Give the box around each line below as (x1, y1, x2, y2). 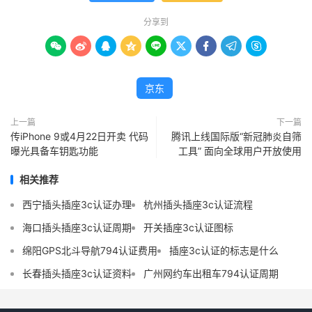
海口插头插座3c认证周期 (22, 221, 132, 234)
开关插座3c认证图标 (143, 221, 233, 234)
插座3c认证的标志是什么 (169, 244, 279, 257)
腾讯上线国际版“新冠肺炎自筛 (171, 130, 302, 143)
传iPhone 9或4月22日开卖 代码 (10, 130, 148, 143)
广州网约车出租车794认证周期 (143, 267, 279, 280)
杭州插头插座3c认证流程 (143, 198, 253, 211)
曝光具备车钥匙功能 (10, 145, 98, 157)
